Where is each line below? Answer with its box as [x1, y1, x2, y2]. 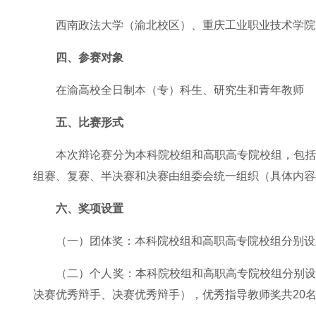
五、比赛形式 [56, 116, 124, 128]
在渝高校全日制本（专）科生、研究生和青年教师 [56, 84, 305, 96]
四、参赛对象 [56, 51, 124, 63]
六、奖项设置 [56, 202, 124, 214]
